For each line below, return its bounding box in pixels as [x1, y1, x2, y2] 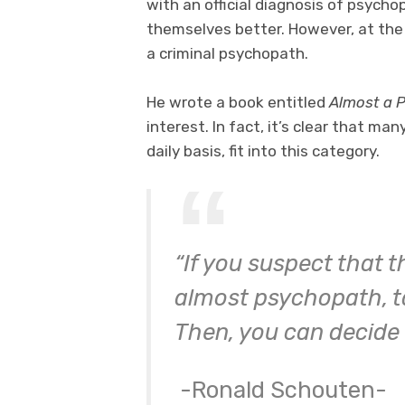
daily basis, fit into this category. [146, 142, 380, 161]
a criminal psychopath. [146, 44, 308, 63]
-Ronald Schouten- [179, 375, 387, 403]
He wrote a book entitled [146, 93, 329, 112]
